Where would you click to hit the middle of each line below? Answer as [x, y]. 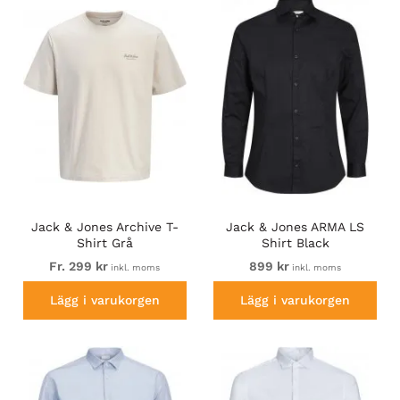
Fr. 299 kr [79, 266]
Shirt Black [295, 242]
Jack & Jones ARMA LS [296, 226]
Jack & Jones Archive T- [104, 226]
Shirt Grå [104, 242]
